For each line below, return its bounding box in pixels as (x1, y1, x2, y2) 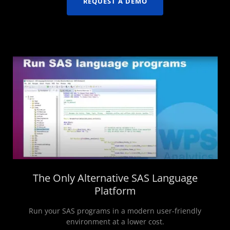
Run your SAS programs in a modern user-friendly (29, 205, 201, 216)
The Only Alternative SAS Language (32, 170, 198, 185)
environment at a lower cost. (66, 216, 164, 226)
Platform (94, 183, 136, 198)
